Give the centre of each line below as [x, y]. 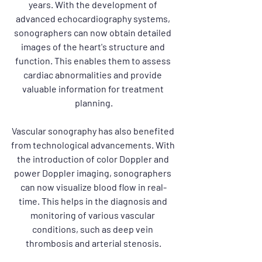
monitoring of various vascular [94, 215]
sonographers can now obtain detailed [94, 32]
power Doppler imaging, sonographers [94, 173]
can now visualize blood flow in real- [94, 187]
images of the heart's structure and [94, 46]
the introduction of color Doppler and [94, 159]
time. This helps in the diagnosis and [94, 201]
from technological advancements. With [94, 145]
